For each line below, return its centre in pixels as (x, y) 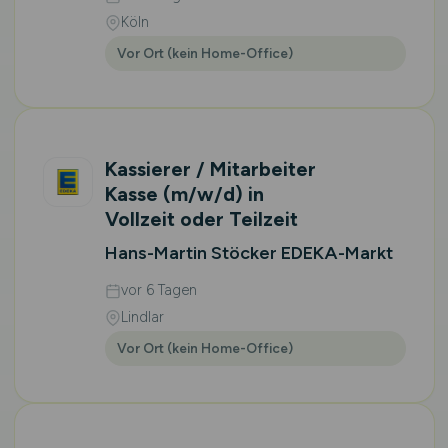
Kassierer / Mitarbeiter (210, 169)
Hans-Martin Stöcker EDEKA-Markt (248, 253)
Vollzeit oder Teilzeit (201, 219)
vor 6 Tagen (158, 290)
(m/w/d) (202, 194)
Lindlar (142, 317)
